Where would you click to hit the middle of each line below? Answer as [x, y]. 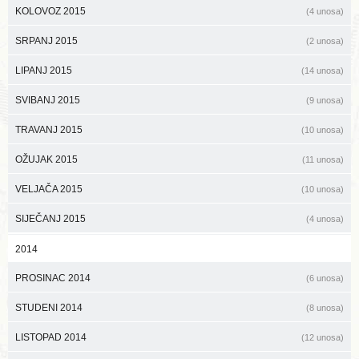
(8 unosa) [325, 307]
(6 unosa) [325, 278]
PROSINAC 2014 [53, 278]
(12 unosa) [323, 337]
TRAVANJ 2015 [49, 129]
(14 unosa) [323, 70]
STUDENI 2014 [49, 307]
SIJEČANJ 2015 [50, 218]
